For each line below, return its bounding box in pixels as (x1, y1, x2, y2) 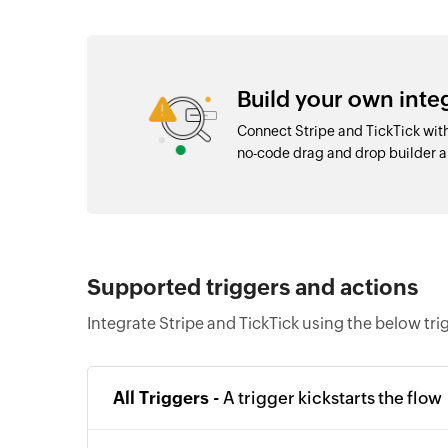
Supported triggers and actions (87, 275, 418, 300)
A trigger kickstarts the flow (223, 388, 442, 408)
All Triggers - (113, 388, 223, 408)
